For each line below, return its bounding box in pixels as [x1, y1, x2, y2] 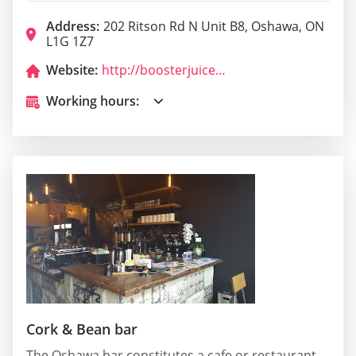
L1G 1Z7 [46, 33, 94, 51]
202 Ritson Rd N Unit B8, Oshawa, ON [103, 17, 324, 36]
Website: [46, 61, 98, 79]
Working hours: [46, 92, 139, 110]
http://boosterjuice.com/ [215, 61, 226, 79]
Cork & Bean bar [26, 319, 137, 339]
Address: [46, 17, 99, 36]
